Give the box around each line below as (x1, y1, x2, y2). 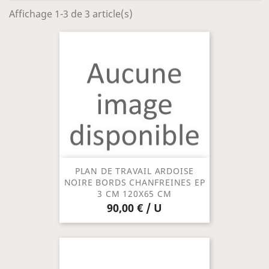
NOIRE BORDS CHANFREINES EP (64, 177, 205, 189)
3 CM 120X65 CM (97, 188, 172, 200)
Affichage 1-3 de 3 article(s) (9, 7, 133, 21)
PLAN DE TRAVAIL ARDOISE (74, 165, 195, 177)
